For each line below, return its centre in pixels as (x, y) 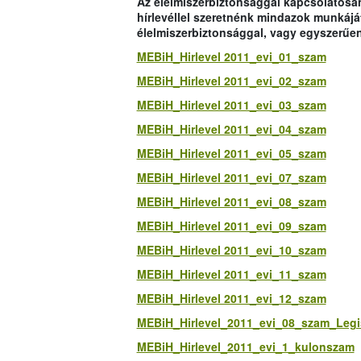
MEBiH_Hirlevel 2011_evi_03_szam (231, 105)
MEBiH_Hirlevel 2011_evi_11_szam (231, 274)
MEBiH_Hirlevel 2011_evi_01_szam (231, 57)
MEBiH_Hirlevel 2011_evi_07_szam (231, 178)
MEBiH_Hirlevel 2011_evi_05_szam (231, 154)
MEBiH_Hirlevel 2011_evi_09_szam (231, 226)
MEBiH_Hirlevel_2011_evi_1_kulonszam (245, 347)
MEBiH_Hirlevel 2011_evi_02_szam (231, 81)
